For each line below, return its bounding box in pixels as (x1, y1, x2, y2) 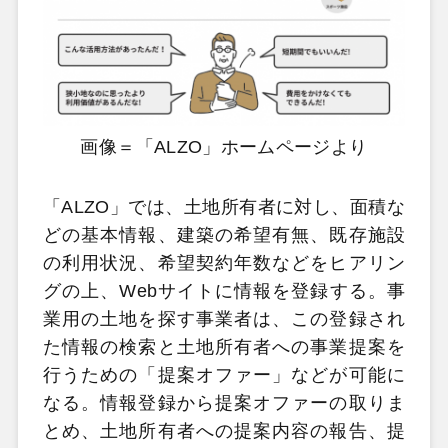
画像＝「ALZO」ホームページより (80, 137, 368, 158)
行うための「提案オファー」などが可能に (42, 364, 406, 385)
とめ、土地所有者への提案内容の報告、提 (42, 420, 406, 441)
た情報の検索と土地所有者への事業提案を (42, 336, 406, 357)
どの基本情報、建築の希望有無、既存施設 (42, 224, 406, 245)
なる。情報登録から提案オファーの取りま (42, 392, 406, 413)
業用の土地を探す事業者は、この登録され (42, 308, 406, 329)
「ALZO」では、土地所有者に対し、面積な (42, 196, 406, 217)
